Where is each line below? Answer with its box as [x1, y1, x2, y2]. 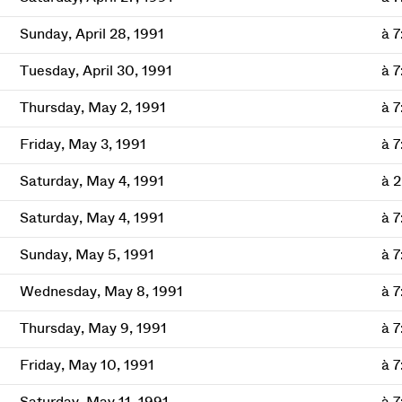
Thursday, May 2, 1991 [19, 100, 166, 115]
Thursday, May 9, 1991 [19, 321, 167, 336]
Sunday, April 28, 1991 [19, 27, 164, 41]
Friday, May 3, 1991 [19, 137, 146, 152]
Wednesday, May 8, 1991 [19, 284, 183, 299]
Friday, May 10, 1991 [19, 358, 154, 372]
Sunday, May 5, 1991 [19, 248, 154, 262]
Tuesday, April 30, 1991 [19, 64, 172, 78]
